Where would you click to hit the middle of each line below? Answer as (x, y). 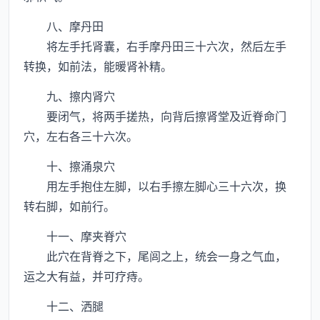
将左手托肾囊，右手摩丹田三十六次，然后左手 (155, 46)
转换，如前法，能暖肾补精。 (98, 66)
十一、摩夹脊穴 (75, 236)
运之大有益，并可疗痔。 (86, 276)
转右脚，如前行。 (69, 206)
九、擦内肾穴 (69, 96)
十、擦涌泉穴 (69, 166)
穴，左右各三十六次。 (81, 136)
